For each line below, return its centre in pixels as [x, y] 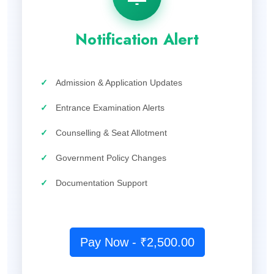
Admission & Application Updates [119, 82]
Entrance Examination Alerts [110, 107]
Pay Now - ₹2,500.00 [137, 242]
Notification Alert [137, 39]
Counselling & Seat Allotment [111, 132]
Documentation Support [102, 183]
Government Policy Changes [111, 157]
